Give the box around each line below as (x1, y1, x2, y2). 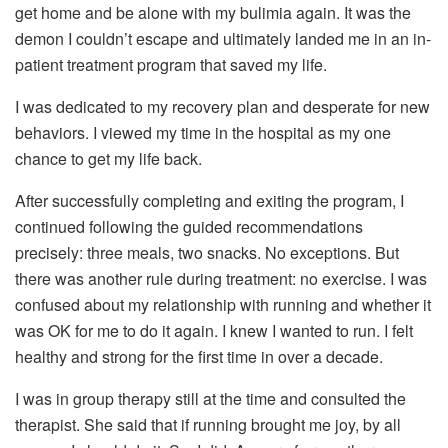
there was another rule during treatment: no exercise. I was (15, 266, 427, 290)
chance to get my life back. (15, 146, 202, 170)
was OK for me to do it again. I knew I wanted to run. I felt (15, 318, 413, 342)
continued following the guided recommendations (15, 214, 363, 238)
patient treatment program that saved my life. (15, 52, 327, 76)
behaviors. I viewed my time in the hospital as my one (15, 120, 391, 144)
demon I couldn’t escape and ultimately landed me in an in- (15, 26, 431, 50)
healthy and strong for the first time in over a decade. (15, 344, 383, 368)
